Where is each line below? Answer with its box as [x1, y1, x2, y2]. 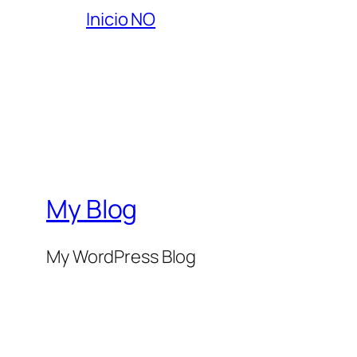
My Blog [46, 191, 138, 227]
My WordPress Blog [46, 244, 197, 269]
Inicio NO [86, 6, 156, 31]
